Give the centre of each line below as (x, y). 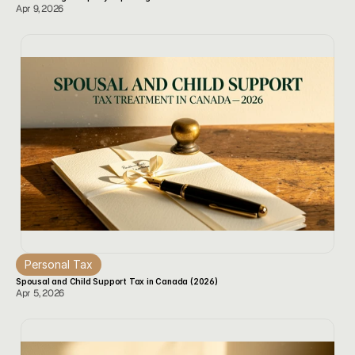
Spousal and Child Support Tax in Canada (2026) (117, 281)
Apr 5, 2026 (40, 293)
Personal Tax (59, 264)
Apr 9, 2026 (40, 9)
